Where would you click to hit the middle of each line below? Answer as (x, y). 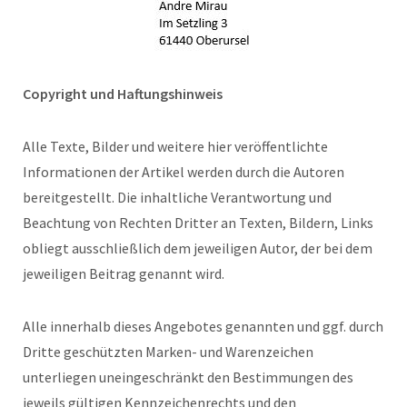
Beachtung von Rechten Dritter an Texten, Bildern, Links (198, 222)
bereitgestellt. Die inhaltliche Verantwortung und (177, 197)
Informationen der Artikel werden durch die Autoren (184, 171)
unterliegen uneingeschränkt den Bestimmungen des (188, 377)
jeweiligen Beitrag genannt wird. (124, 273)
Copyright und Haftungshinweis (123, 93)
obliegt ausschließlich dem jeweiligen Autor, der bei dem (198, 248)
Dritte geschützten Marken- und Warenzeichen (168, 351)
